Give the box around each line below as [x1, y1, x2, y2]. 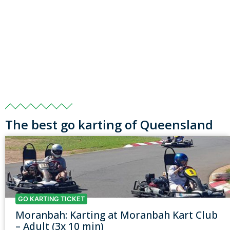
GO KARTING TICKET [18, 195, 85, 203]
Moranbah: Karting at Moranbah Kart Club [15, 208, 218, 222]
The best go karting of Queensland [5, 116, 213, 133]
